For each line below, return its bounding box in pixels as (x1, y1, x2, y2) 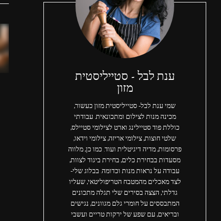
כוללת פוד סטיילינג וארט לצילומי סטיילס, (70, 122, 180, 134)
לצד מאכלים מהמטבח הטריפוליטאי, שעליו (69, 176, 181, 188)
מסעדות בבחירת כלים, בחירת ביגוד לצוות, (69, 154, 181, 166)
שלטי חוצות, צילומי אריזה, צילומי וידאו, (74, 133, 176, 145)
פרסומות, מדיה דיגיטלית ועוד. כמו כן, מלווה (68, 144, 182, 155)
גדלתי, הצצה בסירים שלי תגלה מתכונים (72, 187, 178, 199)
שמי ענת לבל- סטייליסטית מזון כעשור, (74, 100, 176, 112)
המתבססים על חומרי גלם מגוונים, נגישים (70, 198, 180, 210)
